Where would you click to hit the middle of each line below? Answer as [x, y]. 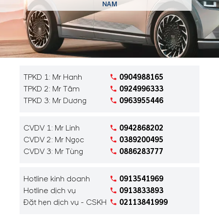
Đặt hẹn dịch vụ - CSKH [65, 202]
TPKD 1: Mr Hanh [53, 77]
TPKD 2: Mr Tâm [52, 89]
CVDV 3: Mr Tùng [53, 151]
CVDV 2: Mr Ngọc [54, 140]
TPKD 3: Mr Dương [55, 100]
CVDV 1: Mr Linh [52, 128]
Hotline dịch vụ [50, 190]
